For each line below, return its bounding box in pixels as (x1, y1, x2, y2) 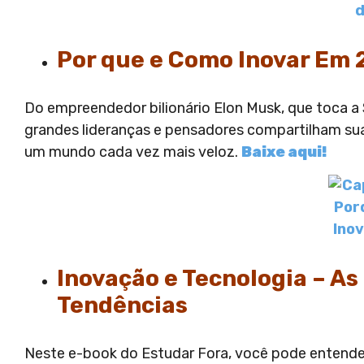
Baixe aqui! (241, 142, 327, 161)
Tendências (57, 291, 188, 318)
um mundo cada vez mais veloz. (24, 142, 241, 161)
